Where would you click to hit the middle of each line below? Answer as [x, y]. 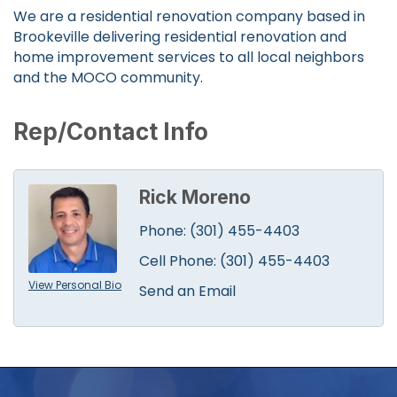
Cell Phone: [178, 261]
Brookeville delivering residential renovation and [180, 36]
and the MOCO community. [108, 77]
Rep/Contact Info [111, 131]
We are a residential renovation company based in [189, 16]
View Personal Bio [75, 284]
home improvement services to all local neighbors [189, 57]
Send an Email [187, 291]
